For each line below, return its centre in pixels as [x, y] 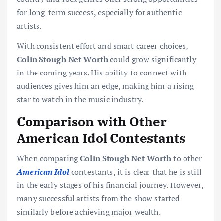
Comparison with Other [92, 121]
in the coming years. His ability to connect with [102, 73]
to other [187, 158]
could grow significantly [152, 59]
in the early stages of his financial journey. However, [110, 185]
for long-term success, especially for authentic [99, 13]
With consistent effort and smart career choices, [102, 46]
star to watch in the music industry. [80, 99]
